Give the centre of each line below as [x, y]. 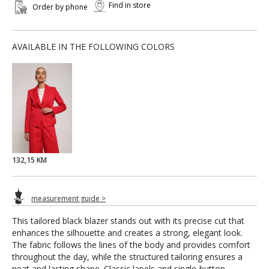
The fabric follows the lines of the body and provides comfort [131, 244]
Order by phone [60, 7]
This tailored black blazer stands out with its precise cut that [128, 220]
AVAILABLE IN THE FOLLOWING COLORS [93, 47]
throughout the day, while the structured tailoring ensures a [127, 256]
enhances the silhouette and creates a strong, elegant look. [127, 232]
